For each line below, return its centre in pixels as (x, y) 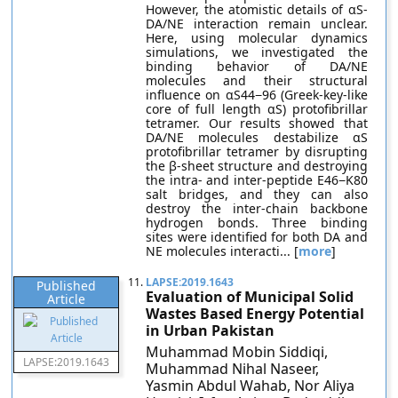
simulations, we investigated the (257, 52)
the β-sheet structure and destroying (257, 166)
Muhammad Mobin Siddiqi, (237, 352)
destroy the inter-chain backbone (257, 208)
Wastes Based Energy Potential (255, 314)
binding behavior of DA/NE (257, 66)
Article (67, 299)
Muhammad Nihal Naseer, (233, 369)
